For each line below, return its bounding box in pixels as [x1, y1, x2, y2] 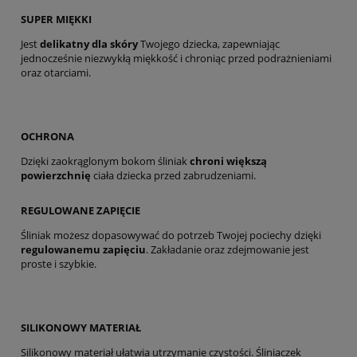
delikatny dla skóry [40, 36, 138, 51]
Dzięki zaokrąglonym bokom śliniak [21, 153, 190, 168]
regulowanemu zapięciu [21, 241, 146, 257]
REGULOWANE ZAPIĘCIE [21, 202, 140, 218]
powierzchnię [21, 167, 91, 182]
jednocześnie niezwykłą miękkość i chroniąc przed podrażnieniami [21, 50, 331, 65]
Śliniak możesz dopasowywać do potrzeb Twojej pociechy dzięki [21, 227, 321, 242]
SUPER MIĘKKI [21, 11, 92, 26]
